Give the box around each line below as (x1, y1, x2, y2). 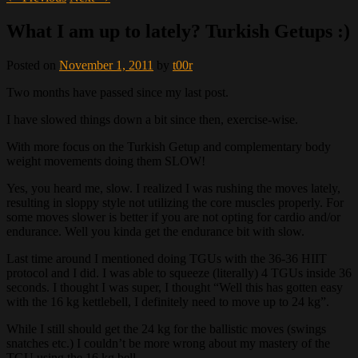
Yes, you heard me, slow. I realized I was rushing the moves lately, (6, 181, 340, 195)
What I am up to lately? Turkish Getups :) (6, 20, 350, 42)
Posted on (6, 58, 59, 72)
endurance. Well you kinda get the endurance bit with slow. (6, 224, 304, 238)
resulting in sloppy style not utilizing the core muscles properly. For (6, 195, 344, 209)
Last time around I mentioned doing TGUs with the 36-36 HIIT (6, 251, 327, 265)
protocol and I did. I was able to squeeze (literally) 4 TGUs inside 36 (6, 265, 352, 280)
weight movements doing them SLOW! (6, 153, 205, 168)
